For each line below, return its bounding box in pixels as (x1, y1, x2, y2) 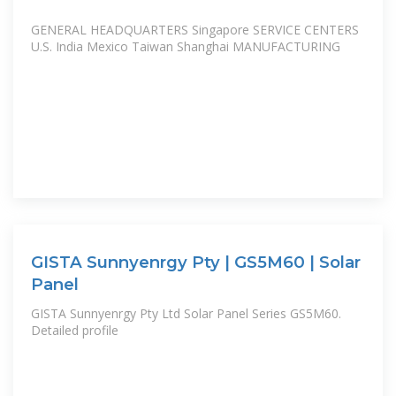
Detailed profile (31, 322, 118, 339)
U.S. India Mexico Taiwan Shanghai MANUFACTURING (31, 37, 340, 55)
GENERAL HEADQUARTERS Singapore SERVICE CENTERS (31, 20, 359, 38)
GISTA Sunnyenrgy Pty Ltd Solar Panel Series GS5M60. (31, 305, 341, 323)
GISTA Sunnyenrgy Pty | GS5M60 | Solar (31, 251, 361, 272)
